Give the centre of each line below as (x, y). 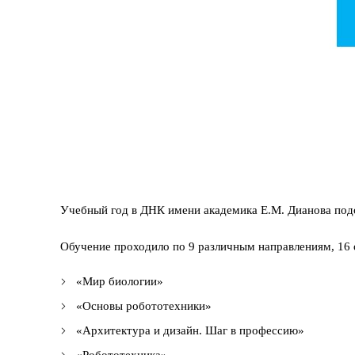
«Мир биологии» (120, 281)
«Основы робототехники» (144, 305)
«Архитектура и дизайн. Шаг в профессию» (190, 330)
